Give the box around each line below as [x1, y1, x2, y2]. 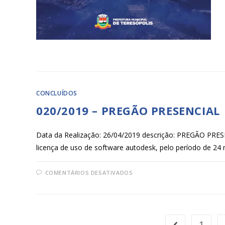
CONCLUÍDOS [36, 88, 77, 97]
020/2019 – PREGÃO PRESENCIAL [36, 102, 220, 118]
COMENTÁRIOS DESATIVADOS [45, 168, 133, 176]
